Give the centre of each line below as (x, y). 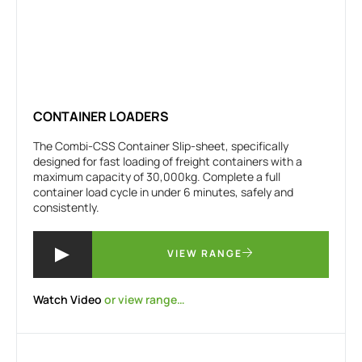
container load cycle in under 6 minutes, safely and (163, 192)
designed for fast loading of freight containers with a (168, 161)
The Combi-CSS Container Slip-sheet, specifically (161, 145)
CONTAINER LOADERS (101, 116)
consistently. (66, 207)
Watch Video (67, 299)
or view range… (143, 299)
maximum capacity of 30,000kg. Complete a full (157, 176)
